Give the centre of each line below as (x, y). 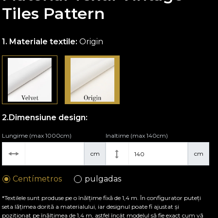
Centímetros (37, 179)
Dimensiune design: (48, 118)
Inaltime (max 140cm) (137, 136)
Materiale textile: (44, 42)
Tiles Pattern (54, 13)
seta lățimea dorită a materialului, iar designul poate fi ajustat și (91, 207)
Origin (91, 42)
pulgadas (103, 179)
